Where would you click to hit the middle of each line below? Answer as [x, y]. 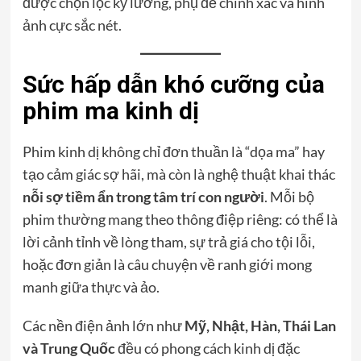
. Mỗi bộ [289, 196]
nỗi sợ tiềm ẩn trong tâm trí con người [143, 196]
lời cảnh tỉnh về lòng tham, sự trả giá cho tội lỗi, [168, 241]
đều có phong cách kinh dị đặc [207, 348]
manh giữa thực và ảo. [91, 286]
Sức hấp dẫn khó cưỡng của [173, 84]
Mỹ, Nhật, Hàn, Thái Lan [260, 325]
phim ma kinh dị [110, 110]
